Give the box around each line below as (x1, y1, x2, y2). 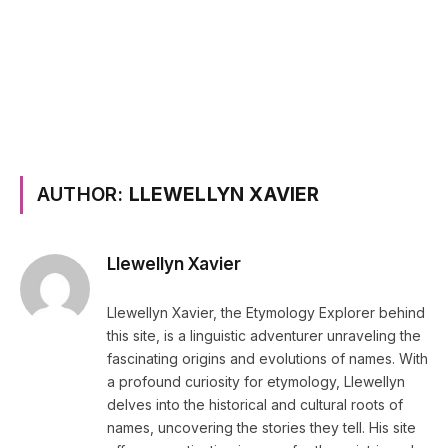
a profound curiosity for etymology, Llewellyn (107, 373, 405, 390)
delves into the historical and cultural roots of (107, 396, 403, 413)
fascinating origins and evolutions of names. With (107, 350, 428, 367)
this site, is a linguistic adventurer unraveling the (107, 327, 421, 344)
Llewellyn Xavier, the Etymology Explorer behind (107, 304, 425, 321)
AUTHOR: (37, 183, 129, 206)
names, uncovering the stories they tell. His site (107, 419, 416, 436)
